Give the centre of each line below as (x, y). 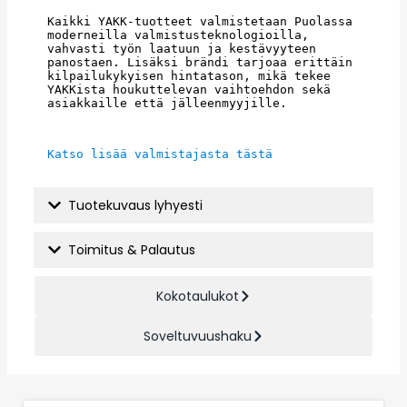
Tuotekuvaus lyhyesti (136, 205)
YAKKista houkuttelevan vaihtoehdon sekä (189, 89)
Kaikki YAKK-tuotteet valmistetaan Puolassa (200, 21)
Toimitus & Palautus (132, 249)
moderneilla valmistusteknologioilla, (178, 35)
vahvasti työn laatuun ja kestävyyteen (182, 48)
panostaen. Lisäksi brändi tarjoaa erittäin (200, 62)
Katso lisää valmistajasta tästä (160, 154)
